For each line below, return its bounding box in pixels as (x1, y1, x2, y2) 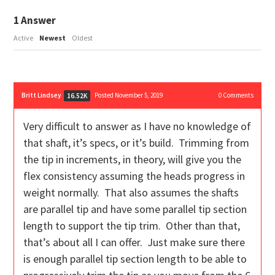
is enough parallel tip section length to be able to (23, 252, 247, 266)
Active (14, 33, 34, 43)
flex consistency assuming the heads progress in (23, 169, 246, 184)
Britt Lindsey (21, 91, 61, 100)
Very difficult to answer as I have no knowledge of (23, 119, 252, 134)
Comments (221, 91, 254, 100)
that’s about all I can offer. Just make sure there (23, 235, 246, 250)
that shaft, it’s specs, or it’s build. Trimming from (23, 136, 250, 150)
